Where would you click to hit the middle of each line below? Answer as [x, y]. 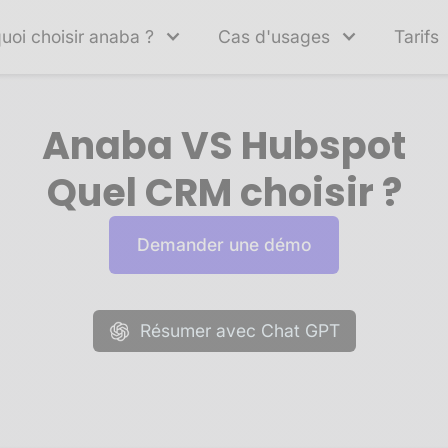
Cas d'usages [274, 36]
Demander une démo [224, 244]
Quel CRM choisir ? [224, 192]
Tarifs [416, 36]
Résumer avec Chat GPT [239, 330]
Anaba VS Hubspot [224, 145]
